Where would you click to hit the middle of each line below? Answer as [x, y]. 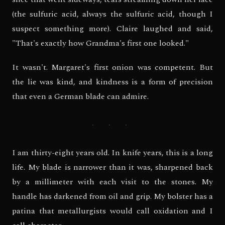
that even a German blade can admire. [80, 97]
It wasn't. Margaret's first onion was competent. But [113, 68]
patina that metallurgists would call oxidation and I [113, 211]
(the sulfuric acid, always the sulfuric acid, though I [113, 14]
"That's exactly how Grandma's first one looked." [100, 43]
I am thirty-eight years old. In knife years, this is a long [113, 153]
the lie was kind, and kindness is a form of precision [113, 82]
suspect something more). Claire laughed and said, [113, 29]
